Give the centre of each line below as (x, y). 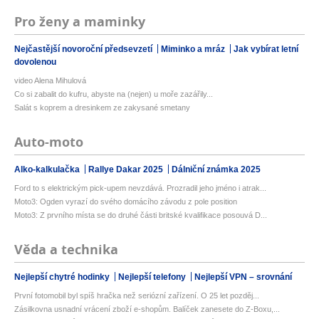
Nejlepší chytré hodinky (63, 277)
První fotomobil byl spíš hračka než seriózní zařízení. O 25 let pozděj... (137, 296)
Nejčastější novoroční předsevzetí (84, 49)
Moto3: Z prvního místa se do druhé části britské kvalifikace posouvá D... (141, 215)
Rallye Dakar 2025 (127, 170)
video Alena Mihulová (50, 81)
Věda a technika (66, 250)
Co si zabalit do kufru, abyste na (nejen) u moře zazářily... (114, 94)
